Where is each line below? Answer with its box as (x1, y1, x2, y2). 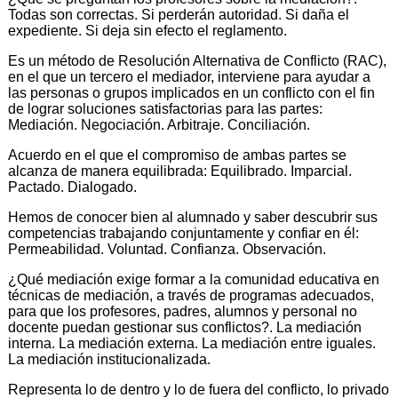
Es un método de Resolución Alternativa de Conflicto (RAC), (8, 52, 386, 68)
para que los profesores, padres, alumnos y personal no (8, 303, 357, 319)
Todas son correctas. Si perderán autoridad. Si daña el (8, 6, 349, 22)
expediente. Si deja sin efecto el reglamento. (8, 22, 287, 38)
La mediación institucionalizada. (8, 351, 211, 367)
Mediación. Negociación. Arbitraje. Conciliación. (8, 116, 310, 132)
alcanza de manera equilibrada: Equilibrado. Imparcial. (8, 163, 352, 179)
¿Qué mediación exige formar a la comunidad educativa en (8, 271, 379, 287)
